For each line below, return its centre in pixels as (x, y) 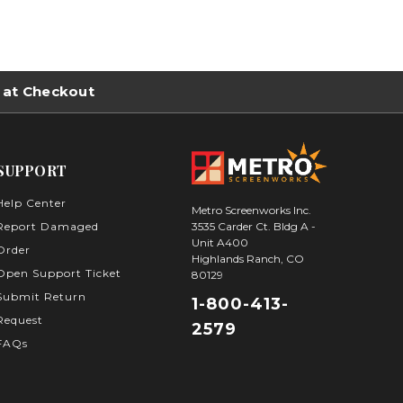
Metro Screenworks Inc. (251, 210)
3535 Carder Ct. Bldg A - (253, 227)
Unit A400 (219, 243)
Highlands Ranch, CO (247, 259)
